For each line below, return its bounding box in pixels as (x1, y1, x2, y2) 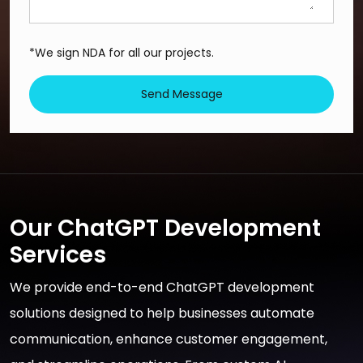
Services (10, 238, 106, 271)
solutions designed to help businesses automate (10, 303, 314, 322)
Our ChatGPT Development (10, 211, 321, 244)
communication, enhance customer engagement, (10, 329, 327, 348)
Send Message (140, 85, 223, 102)
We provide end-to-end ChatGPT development (10, 277, 314, 297)
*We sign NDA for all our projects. (29, 44, 214, 61)
